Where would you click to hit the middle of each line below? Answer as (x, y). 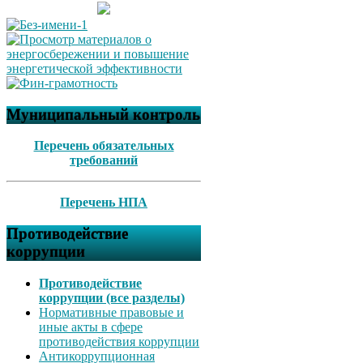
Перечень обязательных (104, 146)
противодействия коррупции (119, 341)
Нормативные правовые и (111, 312)
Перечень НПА (104, 203)
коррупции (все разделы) (112, 297)
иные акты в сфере (91, 327)
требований (104, 160)
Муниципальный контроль (103, 114)
